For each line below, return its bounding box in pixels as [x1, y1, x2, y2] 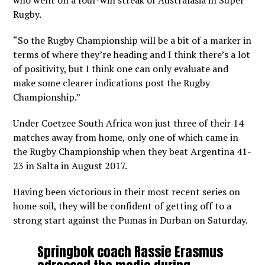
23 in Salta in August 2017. [13, 159, 128, 172]
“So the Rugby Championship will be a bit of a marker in [13, 34, 252, 47]
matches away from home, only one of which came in [13, 131, 239, 144]
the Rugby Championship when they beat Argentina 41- [13, 145, 252, 158]
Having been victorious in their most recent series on [13, 185, 241, 198]
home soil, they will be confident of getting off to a [13, 199, 232, 212]
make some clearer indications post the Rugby [13, 76, 211, 89]
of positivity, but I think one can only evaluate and [13, 62, 229, 75]
